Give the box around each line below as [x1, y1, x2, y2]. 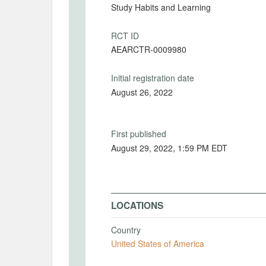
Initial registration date [111, 72, 194, 84]
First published [111, 128, 166, 140]
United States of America [111, 237, 204, 249]
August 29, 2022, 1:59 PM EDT [178, 141, 227, 154]
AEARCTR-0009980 [111, 43, 186, 55]
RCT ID [111, 29, 139, 42]
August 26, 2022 [111, 85, 173, 98]
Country [111, 223, 141, 236]
